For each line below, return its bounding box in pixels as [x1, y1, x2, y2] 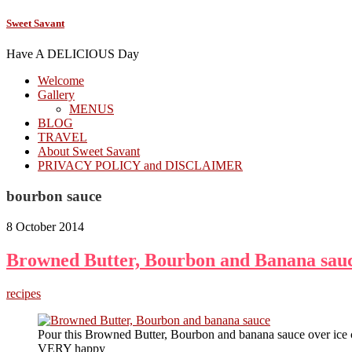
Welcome [38, 74, 84, 88]
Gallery [38, 88, 75, 102]
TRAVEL [38, 130, 87, 145]
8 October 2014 [6, 219, 84, 233]
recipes [6, 286, 41, 300]
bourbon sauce [6, 188, 101, 205]
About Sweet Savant [38, 145, 140, 159]
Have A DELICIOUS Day [6, 47, 139, 61]
